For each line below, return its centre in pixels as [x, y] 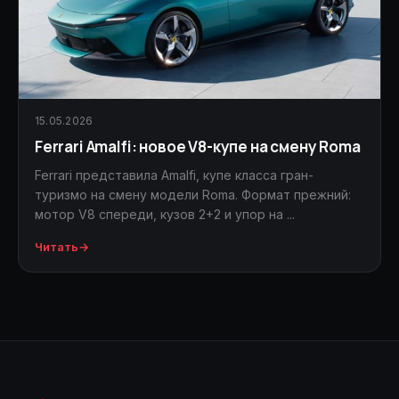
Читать [57, 246]
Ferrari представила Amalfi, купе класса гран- [174, 175]
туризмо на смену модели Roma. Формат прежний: [193, 194]
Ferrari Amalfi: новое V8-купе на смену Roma [198, 146]
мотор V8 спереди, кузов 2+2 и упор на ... [165, 214]
